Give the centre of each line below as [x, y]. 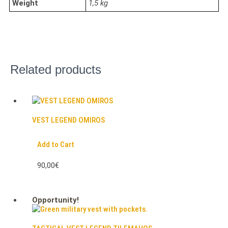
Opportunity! [55, 200]
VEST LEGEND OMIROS [68, 120]
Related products [56, 70]
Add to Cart [55, 145]
